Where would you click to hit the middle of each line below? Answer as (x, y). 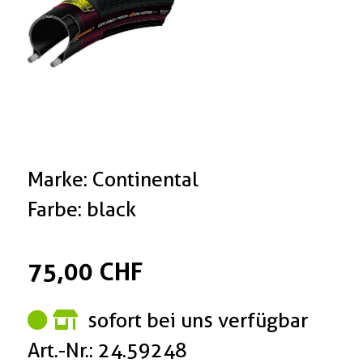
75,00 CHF (85, 272)
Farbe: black (82, 209)
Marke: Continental (113, 179)
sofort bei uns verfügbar (196, 320)
